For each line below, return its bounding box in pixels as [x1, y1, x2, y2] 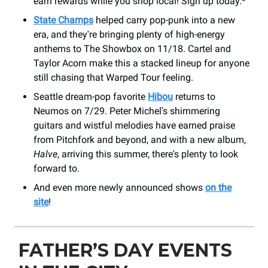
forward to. [33, 162, 80, 174]
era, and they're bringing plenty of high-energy [33, 28, 225, 40]
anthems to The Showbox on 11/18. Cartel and [33, 42, 231, 54]
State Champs [33, 14, 93, 26]
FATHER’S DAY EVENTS [19, 239, 232, 261]
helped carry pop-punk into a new [93, 14, 235, 26]
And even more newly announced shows [33, 181, 205, 193]
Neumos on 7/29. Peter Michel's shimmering [33, 105, 220, 117]
